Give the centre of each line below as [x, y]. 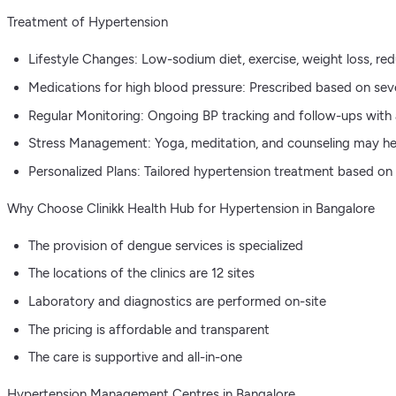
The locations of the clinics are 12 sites [141, 274]
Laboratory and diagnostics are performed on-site [177, 301]
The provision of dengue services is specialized [166, 245]
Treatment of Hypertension [88, 23]
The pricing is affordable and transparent [149, 329]
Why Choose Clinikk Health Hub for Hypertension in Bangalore [191, 208]
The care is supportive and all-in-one [135, 358]
